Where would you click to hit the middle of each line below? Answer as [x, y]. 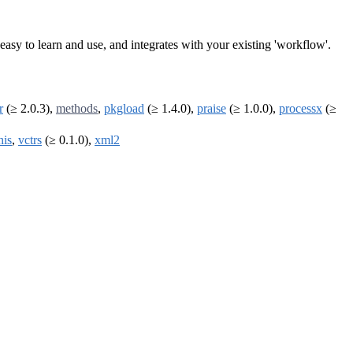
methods [77, 109]
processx [301, 109]
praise [212, 109]
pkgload [124, 109]
